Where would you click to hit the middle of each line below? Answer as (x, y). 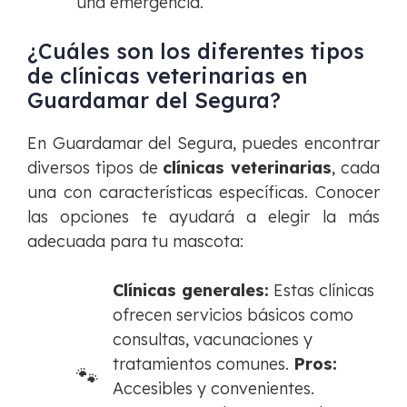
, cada (356, 168)
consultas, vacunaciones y (213, 340)
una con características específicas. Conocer (203, 193)
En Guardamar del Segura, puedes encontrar (203, 144)
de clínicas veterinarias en (167, 76)
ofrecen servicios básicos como (233, 315)
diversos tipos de (95, 168)
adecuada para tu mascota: (135, 242)
